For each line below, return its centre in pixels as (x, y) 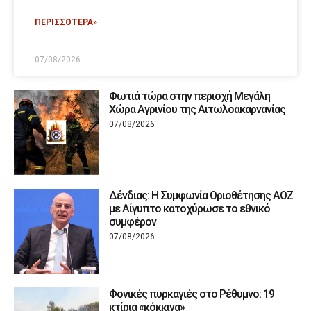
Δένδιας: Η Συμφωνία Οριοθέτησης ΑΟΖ (201, 195)
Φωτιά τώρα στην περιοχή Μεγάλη (190, 96)
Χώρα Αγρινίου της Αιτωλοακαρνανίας (197, 110)
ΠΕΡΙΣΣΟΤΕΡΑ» (66, 23)
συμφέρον (133, 221)
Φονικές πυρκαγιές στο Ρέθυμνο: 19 (192, 294)
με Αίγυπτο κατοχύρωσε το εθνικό (190, 208)
